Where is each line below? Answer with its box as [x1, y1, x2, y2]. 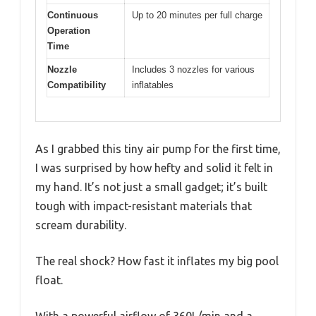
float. [35, 274, 63, 287]
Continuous [47, 9, 98, 20]
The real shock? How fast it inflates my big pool [35, 255, 279, 268]
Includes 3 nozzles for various [132, 63, 255, 75]
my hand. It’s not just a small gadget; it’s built [35, 181, 267, 194]
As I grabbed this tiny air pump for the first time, [35, 142, 281, 156]
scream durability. [35, 219, 126, 232]
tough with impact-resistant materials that [35, 200, 252, 213]
